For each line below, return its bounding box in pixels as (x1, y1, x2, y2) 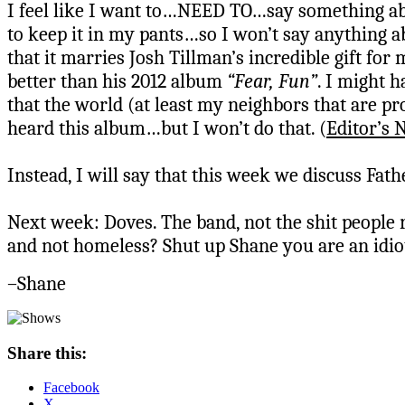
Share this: (7, 343, 87, 363)
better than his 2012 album (7, 69, 227, 93)
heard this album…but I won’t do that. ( (7, 116, 326, 140)
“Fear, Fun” (227, 69, 317, 93)
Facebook (43, 380, 99, 396)
